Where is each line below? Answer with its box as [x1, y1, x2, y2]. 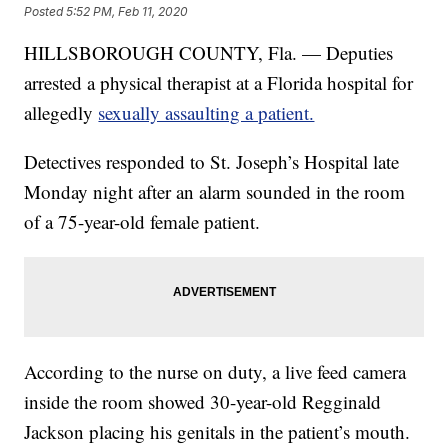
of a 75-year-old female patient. [24, 209, 261, 235]
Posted [24, 3, 67, 19]
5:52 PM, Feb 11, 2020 [66, 3, 189, 19]
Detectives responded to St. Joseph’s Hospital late [24, 149, 400, 175]
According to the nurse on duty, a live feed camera [24, 359, 407, 385]
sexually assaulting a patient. [98, 100, 315, 126]
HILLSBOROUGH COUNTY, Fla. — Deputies [24, 40, 394, 66]
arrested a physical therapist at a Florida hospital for [24, 70, 414, 96]
